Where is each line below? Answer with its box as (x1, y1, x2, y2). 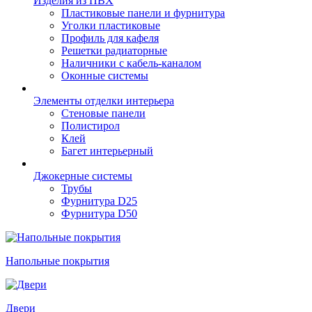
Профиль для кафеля (61, 31, 159, 44)
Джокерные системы (33, 169, 132, 182)
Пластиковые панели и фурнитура (61, 6, 225, 19)
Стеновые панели (61, 107, 146, 119)
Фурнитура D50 (61, 207, 137, 219)
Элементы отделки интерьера (33, 94, 174, 107)
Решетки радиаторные (61, 44, 167, 56)
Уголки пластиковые (61, 19, 160, 31)
